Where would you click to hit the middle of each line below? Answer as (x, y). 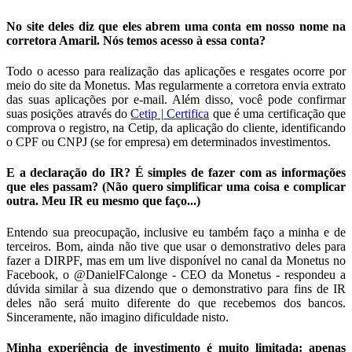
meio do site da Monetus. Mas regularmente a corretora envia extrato (176, 85)
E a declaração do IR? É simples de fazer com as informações (176, 173)
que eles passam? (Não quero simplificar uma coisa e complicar (176, 187)
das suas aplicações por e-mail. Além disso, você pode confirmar (176, 99)
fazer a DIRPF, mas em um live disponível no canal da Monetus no (176, 260)
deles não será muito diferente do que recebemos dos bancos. (176, 302)
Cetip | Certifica (170, 114)
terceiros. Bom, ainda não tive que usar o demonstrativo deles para (176, 246)
